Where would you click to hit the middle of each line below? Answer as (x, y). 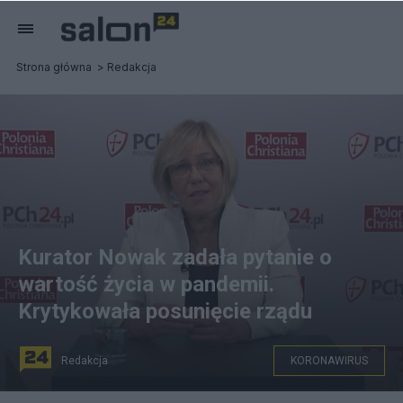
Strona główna (54, 67)
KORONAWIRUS (329, 361)
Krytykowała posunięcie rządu (165, 311)
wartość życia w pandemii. (146, 284)
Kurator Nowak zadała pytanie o (175, 257)
